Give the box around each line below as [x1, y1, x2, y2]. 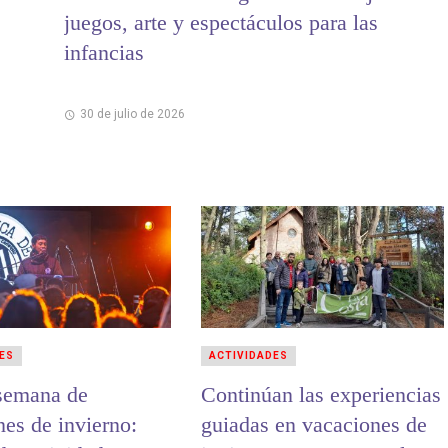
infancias [64, 40, 144, 66]
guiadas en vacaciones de [200, 412, 427, 437]
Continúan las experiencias [200, 382, 441, 407]
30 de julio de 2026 [79, 107, 185, 122]
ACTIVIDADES [208, 350, 288, 361]
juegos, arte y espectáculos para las [64, 10, 378, 36]
